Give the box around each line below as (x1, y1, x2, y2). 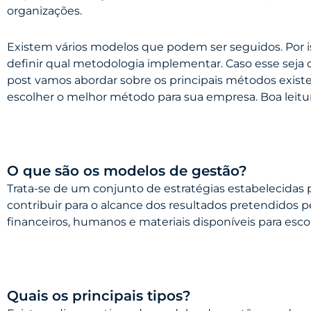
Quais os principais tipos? (7, 287, 191, 305)
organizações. (7, 4, 82, 18)
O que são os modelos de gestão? (7, 162, 247, 180)
